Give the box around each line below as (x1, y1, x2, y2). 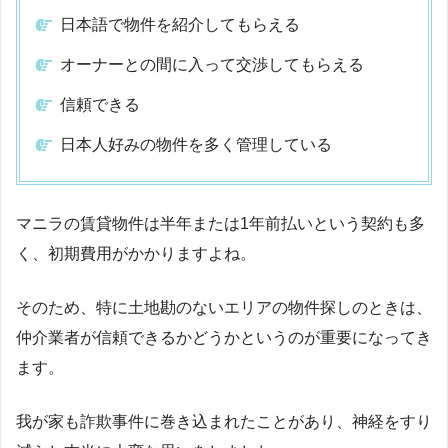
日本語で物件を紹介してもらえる (60, 15, 300, 33)
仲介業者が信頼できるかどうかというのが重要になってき (16, 328, 432, 346)
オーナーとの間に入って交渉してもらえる (60, 55, 364, 73)
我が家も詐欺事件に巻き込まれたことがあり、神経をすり (16, 412, 432, 430)
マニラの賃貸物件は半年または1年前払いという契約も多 (16, 214, 425, 232)
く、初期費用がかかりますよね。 (16, 244, 256, 262)
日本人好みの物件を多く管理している (60, 135, 332, 153)
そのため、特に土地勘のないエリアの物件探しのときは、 (16, 298, 432, 316)
